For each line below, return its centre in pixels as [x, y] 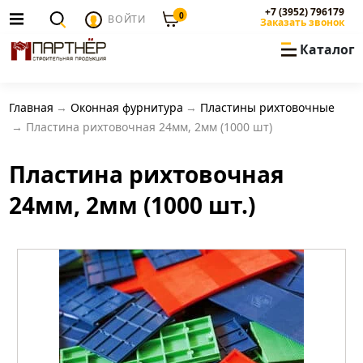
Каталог [327, 50]
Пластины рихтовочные [267, 107]
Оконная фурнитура [126, 107]
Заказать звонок [303, 23]
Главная [31, 107]
